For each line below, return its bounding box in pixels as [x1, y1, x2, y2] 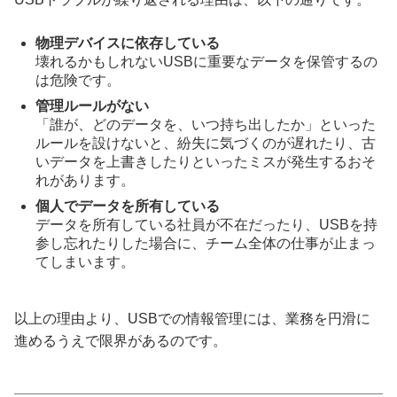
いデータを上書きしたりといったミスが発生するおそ [35, 154, 376, 170]
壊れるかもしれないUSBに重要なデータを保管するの [35, 54, 378, 70]
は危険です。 [35, 73, 121, 89]
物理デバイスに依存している [35, 35, 220, 51]
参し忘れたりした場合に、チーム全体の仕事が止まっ [35, 236, 376, 252]
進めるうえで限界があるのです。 [14, 333, 227, 349]
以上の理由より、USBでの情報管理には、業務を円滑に [14, 311, 370, 327]
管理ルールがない [35, 98, 149, 114]
